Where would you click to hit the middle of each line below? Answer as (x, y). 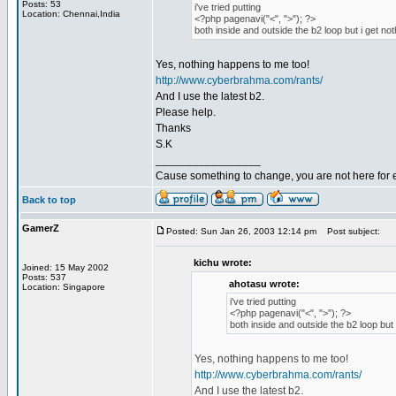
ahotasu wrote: (264, 284)
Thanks (173, 128)
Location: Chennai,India (71, 14)
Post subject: (350, 231)
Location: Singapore (64, 287)
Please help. (186, 112)
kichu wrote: (223, 263)
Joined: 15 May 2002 (65, 267)
